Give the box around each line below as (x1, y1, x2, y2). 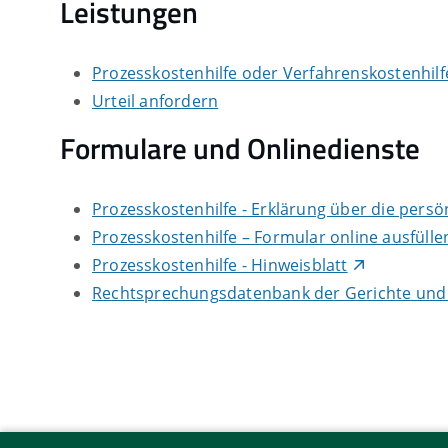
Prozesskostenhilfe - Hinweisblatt (92, 253, 348, 276)
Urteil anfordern (92, 90, 219, 113)
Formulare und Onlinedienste (60, 126, 420, 171)
